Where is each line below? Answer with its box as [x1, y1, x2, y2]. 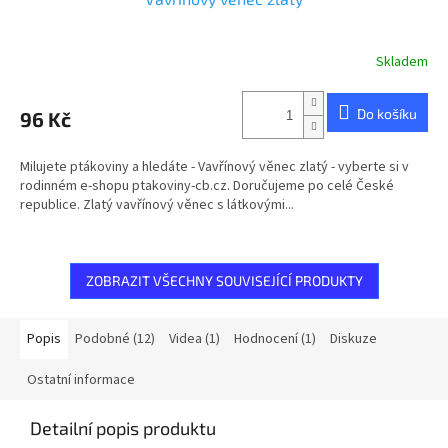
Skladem [376, 51, 428, 72]
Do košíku [357, 104, 417, 122]
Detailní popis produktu [30, 417, 216, 440]
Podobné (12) [75, 329, 155, 350]
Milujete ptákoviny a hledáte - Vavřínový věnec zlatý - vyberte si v [20, 157, 409, 178]
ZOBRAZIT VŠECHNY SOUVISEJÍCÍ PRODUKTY [85, 272, 363, 290]
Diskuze [330, 329, 377, 350]
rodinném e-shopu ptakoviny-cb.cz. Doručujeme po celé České [20, 176, 394, 197]
